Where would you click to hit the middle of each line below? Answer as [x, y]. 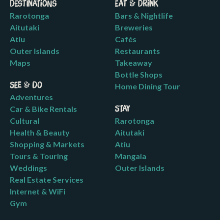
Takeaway [134, 63]
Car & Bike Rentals [43, 109]
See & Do [26, 86]
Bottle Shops [139, 75]
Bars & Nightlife [144, 16]
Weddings [28, 168]
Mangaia [131, 156]
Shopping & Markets [47, 144]
